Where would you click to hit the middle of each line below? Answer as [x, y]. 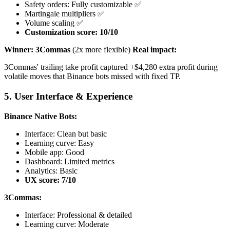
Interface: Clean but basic [66, 133]
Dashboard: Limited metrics [70, 161]
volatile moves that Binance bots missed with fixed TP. [92, 76]
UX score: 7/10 [50, 180]
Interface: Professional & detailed [78, 215]
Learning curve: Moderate [67, 224]
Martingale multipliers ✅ [65, 14]
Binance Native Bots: [41, 116]
